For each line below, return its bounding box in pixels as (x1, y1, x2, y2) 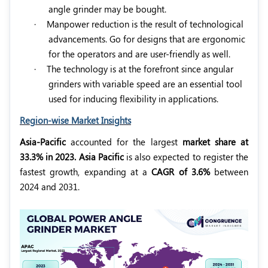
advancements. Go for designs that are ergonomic (48, 32, 245, 45)
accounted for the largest (66, 135, 182, 148)
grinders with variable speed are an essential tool (48, 77, 242, 90)
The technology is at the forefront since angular (47, 62, 233, 75)
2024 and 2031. (20, 180, 80, 193)
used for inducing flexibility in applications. (48, 92, 218, 105)
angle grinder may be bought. (48, 2, 166, 15)
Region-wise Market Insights (20, 114, 131, 126)
